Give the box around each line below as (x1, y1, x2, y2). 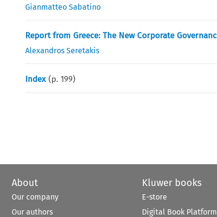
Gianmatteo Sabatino (25, 2, 101, 12)
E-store (141, 192, 167, 202)
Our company (12, 192, 59, 202)
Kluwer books (141, 177, 201, 189)
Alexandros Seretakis (25, 46, 100, 55)
